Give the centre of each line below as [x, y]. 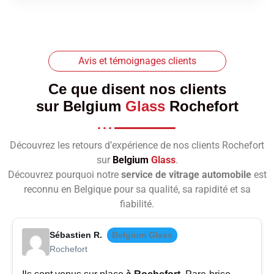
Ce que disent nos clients [137, 89]
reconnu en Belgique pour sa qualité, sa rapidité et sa [137, 190]
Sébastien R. [76, 235]
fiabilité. [137, 204]
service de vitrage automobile [186, 175]
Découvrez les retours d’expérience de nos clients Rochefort [137, 146]
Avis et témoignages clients [137, 61]
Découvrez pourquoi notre [64, 175]
